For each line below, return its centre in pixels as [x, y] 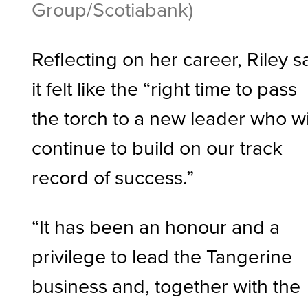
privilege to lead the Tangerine [162, 255]
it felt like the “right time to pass [165, 88]
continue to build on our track [157, 147]
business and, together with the [166, 285]
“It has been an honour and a [156, 226]
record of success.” [113, 176]
